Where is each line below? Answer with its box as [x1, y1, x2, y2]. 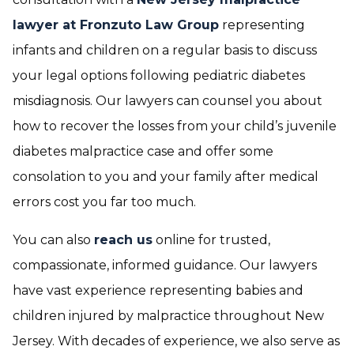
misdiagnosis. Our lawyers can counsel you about [13, 93, 322, 108]
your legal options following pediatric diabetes [13, 68, 305, 83]
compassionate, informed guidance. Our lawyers [13, 258, 317, 273]
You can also [13, 232, 94, 247]
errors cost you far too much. [13, 194, 196, 209]
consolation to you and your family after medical [13, 169, 318, 184]
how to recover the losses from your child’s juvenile [13, 119, 337, 134]
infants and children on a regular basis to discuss [13, 43, 317, 58]
